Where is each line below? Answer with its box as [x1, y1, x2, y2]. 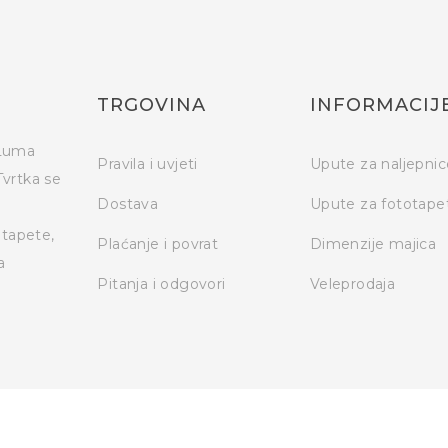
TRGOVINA [97, 94, 207, 117]
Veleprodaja [309, 275, 396, 294]
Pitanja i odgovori [97, 275, 226, 294]
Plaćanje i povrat [97, 235, 219, 254]
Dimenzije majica [309, 235, 437, 254]
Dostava [97, 195, 159, 214]
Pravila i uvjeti [97, 155, 198, 174]
